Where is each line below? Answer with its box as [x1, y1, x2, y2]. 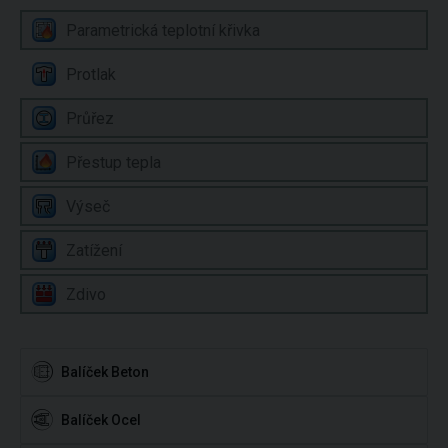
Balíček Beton [61, 364, 149, 380]
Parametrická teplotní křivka [66, 20, 260, 40]
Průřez [66, 108, 114, 128]
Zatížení [66, 240, 122, 260]
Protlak [66, 64, 116, 84]
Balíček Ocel [61, 412, 141, 428]
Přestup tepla [66, 152, 161, 172]
